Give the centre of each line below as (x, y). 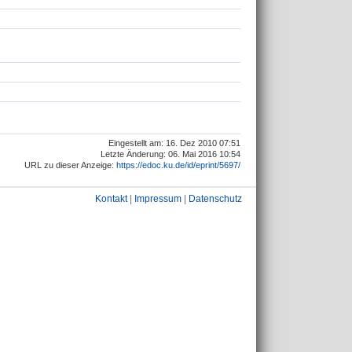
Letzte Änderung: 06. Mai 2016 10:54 (170, 154)
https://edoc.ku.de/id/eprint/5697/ (178, 165)
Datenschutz (215, 199)
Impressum (158, 199)
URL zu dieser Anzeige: (70, 165)
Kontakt (111, 199)
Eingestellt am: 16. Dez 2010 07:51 (174, 143)
